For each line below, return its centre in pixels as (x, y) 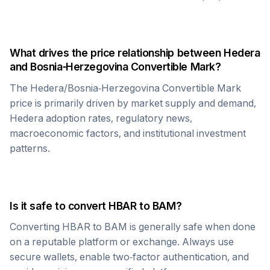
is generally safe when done (191, 227)
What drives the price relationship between (117, 53)
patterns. (30, 148)
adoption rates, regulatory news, (118, 118)
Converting (36, 227)
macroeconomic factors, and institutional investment (128, 133)
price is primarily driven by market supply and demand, (133, 103)
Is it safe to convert (59, 206)
